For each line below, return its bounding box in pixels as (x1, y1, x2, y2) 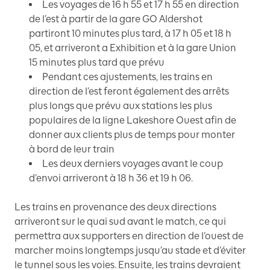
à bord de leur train (29, 143, 115, 155)
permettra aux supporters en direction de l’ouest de (14, 230, 243, 242)
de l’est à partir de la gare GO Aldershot (29, 13, 202, 25)
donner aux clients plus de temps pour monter (29, 128, 235, 140)
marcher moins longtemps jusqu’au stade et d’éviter (14, 244, 246, 256)
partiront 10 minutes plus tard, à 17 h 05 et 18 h (29, 27, 231, 39)
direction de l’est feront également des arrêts (29, 85, 229, 97)
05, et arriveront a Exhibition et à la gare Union (29, 42, 236, 54)
